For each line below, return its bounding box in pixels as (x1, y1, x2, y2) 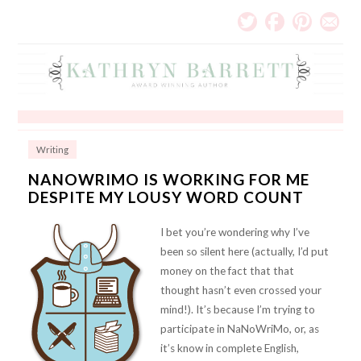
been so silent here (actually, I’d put (160, 245, 329, 259)
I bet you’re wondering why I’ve (160, 226, 309, 239)
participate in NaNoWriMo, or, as (160, 322, 319, 336)
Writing (35, 144, 68, 156)
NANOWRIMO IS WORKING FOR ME (27, 170, 309, 189)
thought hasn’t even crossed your (160, 284, 322, 297)
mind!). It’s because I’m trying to (160, 303, 315, 317)
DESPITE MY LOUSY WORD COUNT (27, 188, 304, 207)
